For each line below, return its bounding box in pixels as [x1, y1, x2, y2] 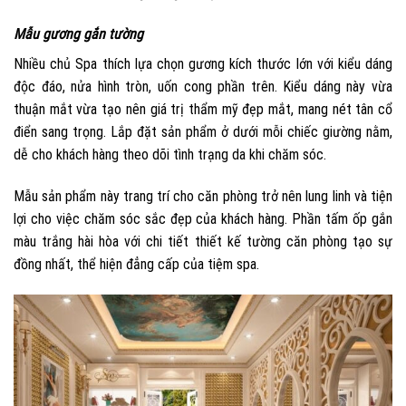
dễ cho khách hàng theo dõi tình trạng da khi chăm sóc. [14, 146, 326, 164]
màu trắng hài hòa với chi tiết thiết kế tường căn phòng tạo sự [14, 232, 392, 250]
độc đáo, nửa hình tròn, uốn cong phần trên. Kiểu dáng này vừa [14, 78, 392, 96]
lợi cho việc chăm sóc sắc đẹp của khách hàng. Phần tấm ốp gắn [14, 209, 392, 227]
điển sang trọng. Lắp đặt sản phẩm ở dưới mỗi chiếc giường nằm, [14, 123, 392, 141]
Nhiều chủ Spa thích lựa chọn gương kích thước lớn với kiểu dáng [14, 55, 392, 73]
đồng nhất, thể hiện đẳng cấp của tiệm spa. [14, 255, 259, 273]
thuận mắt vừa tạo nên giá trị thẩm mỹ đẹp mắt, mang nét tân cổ [14, 101, 392, 119]
